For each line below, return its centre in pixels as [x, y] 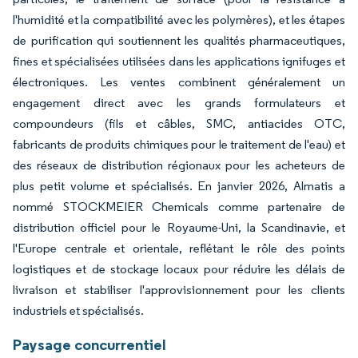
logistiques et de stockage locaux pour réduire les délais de [179, 268]
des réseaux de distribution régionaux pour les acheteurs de [179, 165]
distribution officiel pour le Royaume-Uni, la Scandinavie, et [179, 227]
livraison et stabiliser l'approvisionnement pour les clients [179, 289]
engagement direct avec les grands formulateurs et [179, 102]
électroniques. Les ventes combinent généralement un [179, 82]
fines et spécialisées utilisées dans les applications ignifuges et [179, 61]
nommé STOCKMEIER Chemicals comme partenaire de [179, 206]
